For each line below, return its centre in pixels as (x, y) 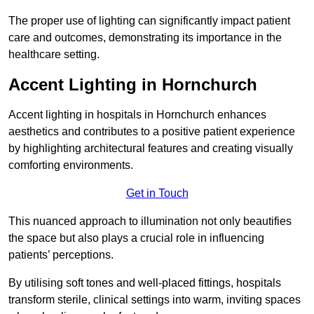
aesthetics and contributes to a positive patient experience (152, 132)
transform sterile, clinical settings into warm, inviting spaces (155, 300)
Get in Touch (157, 193)
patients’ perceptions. (61, 255)
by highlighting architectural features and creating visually (151, 149)
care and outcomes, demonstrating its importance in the (145, 38)
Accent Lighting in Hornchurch (133, 85)
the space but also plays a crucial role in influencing (136, 238)
